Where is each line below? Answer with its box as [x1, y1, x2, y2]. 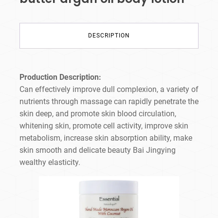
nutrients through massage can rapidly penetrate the [19, 97, 199, 107]
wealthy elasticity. [19, 158, 80, 167]
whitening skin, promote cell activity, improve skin [19, 121, 188, 131]
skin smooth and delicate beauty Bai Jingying [19, 145, 176, 155]
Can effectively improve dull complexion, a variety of [19, 85, 199, 94]
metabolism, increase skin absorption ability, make [19, 133, 192, 143]
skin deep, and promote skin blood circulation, [19, 109, 176, 119]
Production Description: [19, 73, 101, 82]
